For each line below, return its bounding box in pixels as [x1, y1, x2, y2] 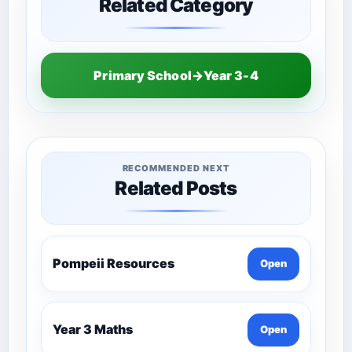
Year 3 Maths [53, 321, 133, 337]
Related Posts [115, 176, 237, 200]
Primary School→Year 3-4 [93, 67, 258, 83]
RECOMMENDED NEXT [122, 162, 230, 174]
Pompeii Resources [53, 255, 174, 271]
